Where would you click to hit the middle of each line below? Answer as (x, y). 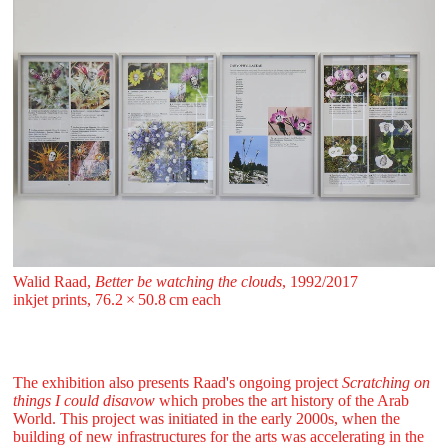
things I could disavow (83, 400)
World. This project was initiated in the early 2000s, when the (206, 418)
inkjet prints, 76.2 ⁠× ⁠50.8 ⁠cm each (116, 300)
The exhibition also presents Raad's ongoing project (177, 382)
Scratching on (385, 382)
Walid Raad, (53, 282)
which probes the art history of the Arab (281, 400)
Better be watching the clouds (188, 282)
